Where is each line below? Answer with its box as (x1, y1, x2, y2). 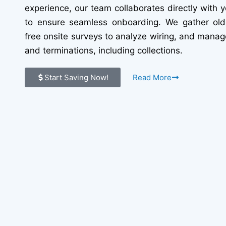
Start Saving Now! (44, 72, 108, 82)
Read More (133, 72, 172, 82)
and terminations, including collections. (25, 45, 183, 55)
